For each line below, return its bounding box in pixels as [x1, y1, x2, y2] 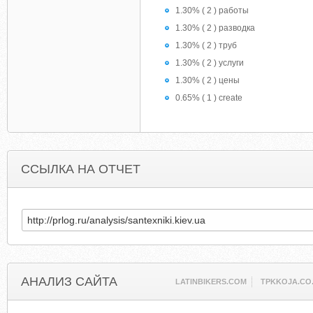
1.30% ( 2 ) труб [175, 41, 237, 50]
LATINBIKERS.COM [175, 277, 247, 286]
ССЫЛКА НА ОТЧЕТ [21, 162, 140, 176]
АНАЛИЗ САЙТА [21, 275, 117, 289]
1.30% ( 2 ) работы [175, 6, 249, 15]
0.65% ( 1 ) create [175, 93, 242, 103]
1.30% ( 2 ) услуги [175, 58, 244, 68]
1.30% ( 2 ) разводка [175, 23, 255, 33]
